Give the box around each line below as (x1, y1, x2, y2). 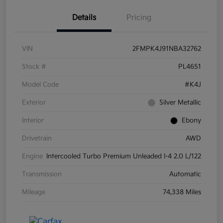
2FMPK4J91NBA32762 (132, 44, 201, 53)
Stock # (22, 62, 46, 71)
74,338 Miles (163, 188, 201, 196)
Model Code (22, 80, 59, 89)
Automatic (169, 170, 201, 178)
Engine (22, 152, 43, 160)
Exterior (22, 98, 46, 107)
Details (72, 12, 96, 22)
